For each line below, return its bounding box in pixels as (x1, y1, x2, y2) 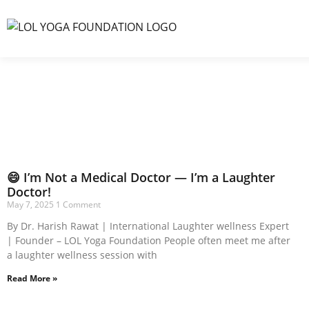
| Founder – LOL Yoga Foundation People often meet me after (7, 234, 290, 247)
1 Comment (56, 199, 101, 210)
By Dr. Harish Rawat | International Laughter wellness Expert (7, 219, 289, 232)
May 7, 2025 (7, 199, 56, 210)
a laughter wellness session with (7, 248, 157, 261)
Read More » (7, 272, 57, 284)
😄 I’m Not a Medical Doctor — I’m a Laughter (7, 169, 275, 186)
